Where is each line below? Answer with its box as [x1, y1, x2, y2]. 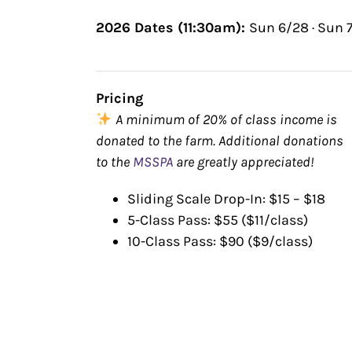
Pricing [96, 90, 143, 107]
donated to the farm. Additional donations [96, 132, 343, 149]
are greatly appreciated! [173, 153, 314, 170]
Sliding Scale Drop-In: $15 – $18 [127, 190, 325, 207]
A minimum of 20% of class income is [112, 111, 337, 128]
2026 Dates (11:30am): [96, 19, 249, 36]
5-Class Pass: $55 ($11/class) [127, 211, 308, 229]
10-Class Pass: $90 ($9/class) [127, 233, 313, 250]
